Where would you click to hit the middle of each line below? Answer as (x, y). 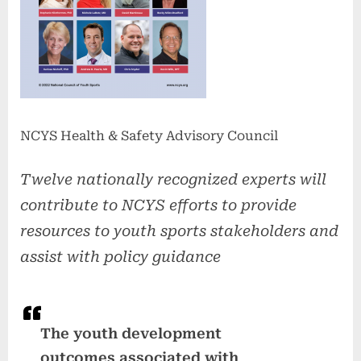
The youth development (131, 333)
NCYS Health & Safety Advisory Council (149, 136)
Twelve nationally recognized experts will (173, 180)
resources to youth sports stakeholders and (179, 231)
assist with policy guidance (120, 257)
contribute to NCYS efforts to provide (158, 205)
